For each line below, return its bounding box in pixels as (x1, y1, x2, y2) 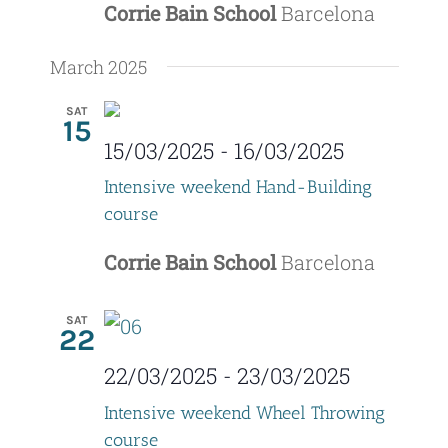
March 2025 (49, 54, 147, 79)
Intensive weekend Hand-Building (103, 176, 372, 199)
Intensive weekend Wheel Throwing (103, 401, 385, 424)
